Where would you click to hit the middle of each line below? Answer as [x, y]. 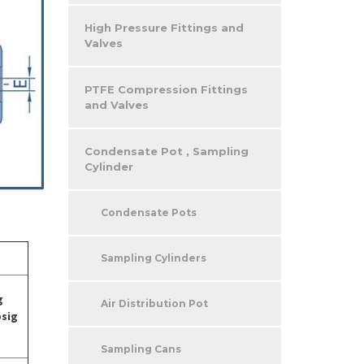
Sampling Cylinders [153, 258]
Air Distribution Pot [154, 303]
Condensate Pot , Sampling [166, 151]
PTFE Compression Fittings [166, 89]
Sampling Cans [141, 349]
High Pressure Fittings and [164, 27]
